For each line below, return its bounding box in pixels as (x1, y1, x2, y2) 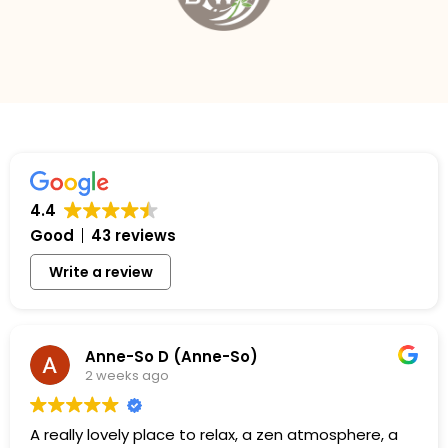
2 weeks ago (85, 365, 169, 385)
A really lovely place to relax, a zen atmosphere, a (30, 424, 398, 446)
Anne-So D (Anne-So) (85, 345, 258, 367)
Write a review (48, 262, 153, 283)
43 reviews (91, 225, 176, 247)
